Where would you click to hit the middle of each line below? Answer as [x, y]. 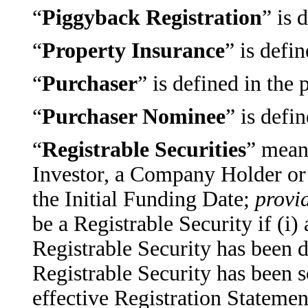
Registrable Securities [144, 150]
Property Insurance [133, 51]
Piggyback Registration [152, 18]
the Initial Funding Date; [143, 199]
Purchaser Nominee [133, 117]
